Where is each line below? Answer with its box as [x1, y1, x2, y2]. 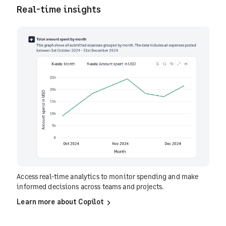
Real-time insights [17, 4, 101, 15]
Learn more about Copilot [17, 197, 106, 206]
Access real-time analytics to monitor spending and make [17, 172, 199, 181]
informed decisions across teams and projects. [17, 182, 164, 191]
